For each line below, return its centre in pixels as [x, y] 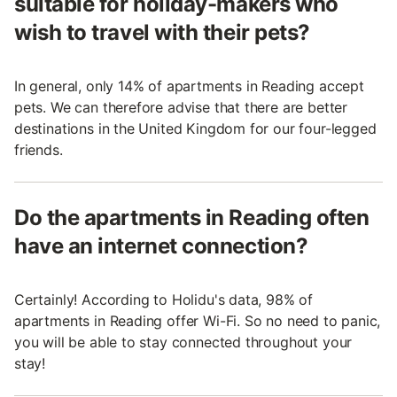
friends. [39, 149]
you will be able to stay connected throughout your [183, 342]
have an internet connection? [161, 245]
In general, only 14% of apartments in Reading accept [189, 86]
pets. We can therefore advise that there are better [181, 107]
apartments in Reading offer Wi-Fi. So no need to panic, [198, 320]
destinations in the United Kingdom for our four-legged [195, 128]
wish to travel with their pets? [162, 32]
